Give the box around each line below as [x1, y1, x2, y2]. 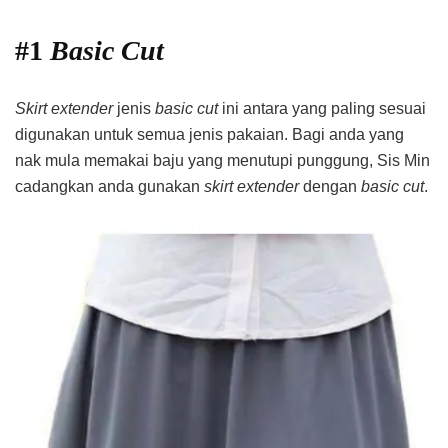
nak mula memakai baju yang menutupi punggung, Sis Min [15, 151, 430, 169]
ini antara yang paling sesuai [222, 99, 426, 117]
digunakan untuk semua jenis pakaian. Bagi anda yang [15, 125, 404, 143]
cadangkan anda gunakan [15, 177, 204, 195]
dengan [303, 177, 361, 195]
